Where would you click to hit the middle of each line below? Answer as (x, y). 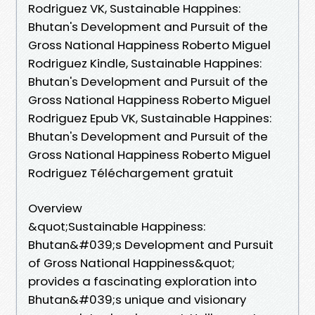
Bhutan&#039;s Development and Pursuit (151, 244)
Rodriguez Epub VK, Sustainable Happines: (150, 118)
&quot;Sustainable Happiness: (117, 226)
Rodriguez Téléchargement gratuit (131, 173)
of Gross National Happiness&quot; (131, 263)
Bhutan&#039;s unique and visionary (137, 299)
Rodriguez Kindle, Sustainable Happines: (145, 63)
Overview (55, 208)
